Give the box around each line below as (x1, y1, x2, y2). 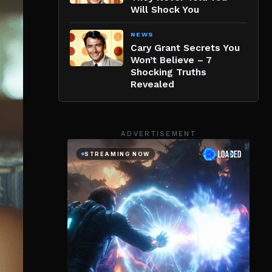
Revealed (131, 78, 174, 90)
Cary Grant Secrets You (131, 42, 240, 53)
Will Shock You (131, 4, 199, 15)
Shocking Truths (131, 66, 206, 78)
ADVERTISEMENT (121, 129, 196, 138)
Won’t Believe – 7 (131, 54, 212, 66)
